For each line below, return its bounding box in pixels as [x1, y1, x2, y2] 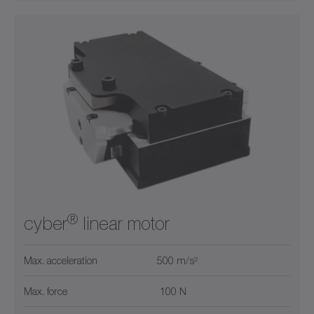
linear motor [78, 213, 170, 235]
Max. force [24, 285, 67, 298]
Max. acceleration [24, 254, 97, 267]
